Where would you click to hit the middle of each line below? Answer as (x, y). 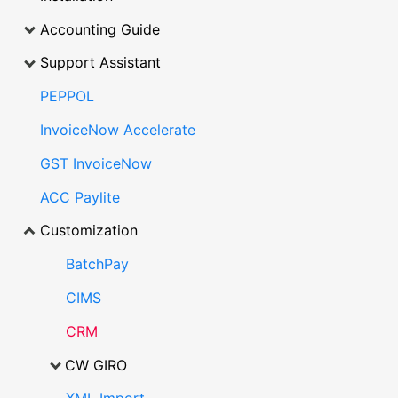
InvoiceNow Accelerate (117, 130)
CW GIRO (96, 365)
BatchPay (97, 264)
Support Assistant (100, 63)
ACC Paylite (80, 197)
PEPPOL (67, 96)
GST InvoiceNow (96, 163)
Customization (88, 231)
